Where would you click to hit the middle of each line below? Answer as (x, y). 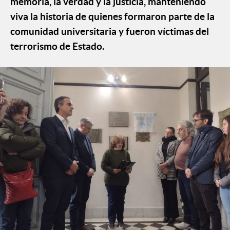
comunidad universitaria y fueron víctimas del (110, 31)
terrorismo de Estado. (57, 46)
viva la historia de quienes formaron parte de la (112, 16)
